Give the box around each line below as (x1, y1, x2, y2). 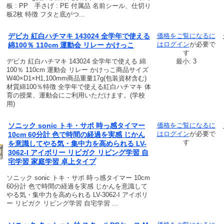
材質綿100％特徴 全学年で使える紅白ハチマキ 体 (6, 83, 151, 91)
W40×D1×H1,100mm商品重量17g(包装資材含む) (6, 74, 146, 82)
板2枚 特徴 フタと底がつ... (6, 10, 85, 18)
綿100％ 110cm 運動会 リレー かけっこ (8, 41, 134, 49)
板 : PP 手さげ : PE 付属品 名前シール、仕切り (6, 2, 151, 10)
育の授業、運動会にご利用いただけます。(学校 (6, 91, 145, 99)
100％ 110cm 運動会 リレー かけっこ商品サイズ (6, 66, 148, 74)
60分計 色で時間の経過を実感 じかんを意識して (6, 182, 147, 190)
